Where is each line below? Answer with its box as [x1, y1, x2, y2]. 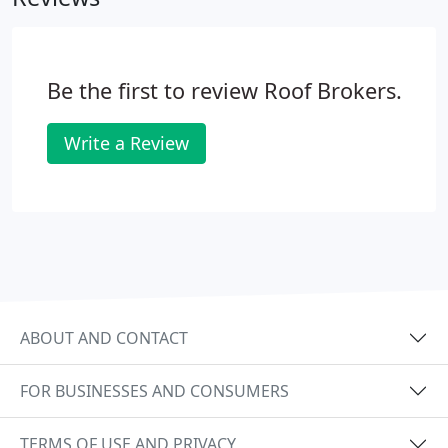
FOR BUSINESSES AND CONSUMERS [20, 379, 289, 402]
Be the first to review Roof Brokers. [46, 76, 402, 105]
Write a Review [63, 131, 189, 155]
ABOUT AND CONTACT [20, 326, 188, 349]
